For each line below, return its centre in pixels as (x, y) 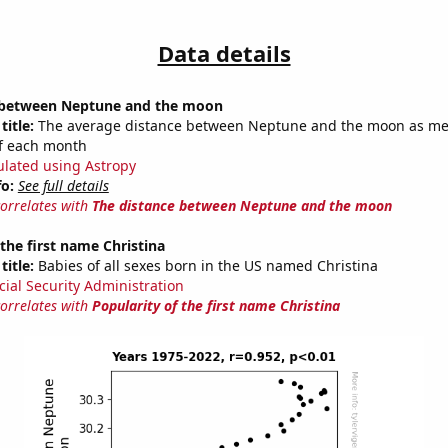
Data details (224, 53)
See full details (63, 186)
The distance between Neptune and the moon (241, 206)
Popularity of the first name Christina (215, 306)
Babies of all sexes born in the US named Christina (205, 266)
